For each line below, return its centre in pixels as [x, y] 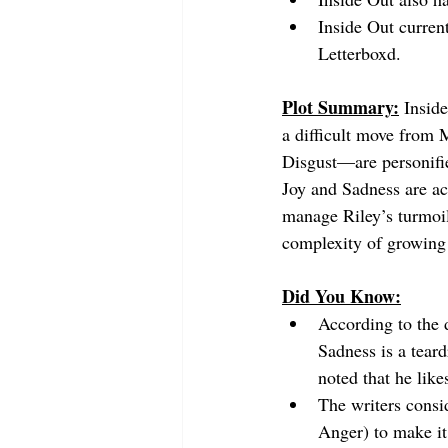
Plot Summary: [340, 107]
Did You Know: [341, 296]
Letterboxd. [359, 53]
